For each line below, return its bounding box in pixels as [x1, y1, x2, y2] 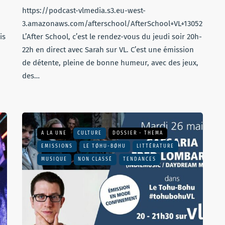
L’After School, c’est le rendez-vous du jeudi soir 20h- [22, 32, 202, 41]
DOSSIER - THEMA [113, 130, 163, 136]
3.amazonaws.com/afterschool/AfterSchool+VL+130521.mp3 [22, 19, 222, 28]
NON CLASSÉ [78, 156, 113, 162]
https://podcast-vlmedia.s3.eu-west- [22, 6, 146, 15]
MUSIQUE [41, 156, 67, 162]
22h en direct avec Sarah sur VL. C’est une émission [22, 45, 194, 54]
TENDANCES [123, 156, 156, 162]
